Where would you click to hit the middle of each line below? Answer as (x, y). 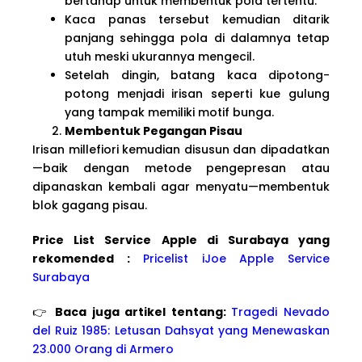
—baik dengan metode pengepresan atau (181, 168)
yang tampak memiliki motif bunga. (169, 112)
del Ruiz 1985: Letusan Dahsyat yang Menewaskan (181, 330)
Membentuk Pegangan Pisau (154, 130)
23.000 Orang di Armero (103, 349)
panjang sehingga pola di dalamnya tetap (197, 38)
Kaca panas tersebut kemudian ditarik (197, 19)
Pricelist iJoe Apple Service (237, 258)
